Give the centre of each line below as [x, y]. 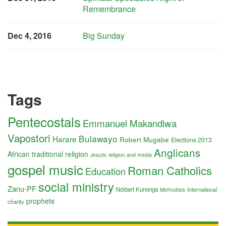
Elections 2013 [191, 140]
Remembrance [109, 9]
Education [105, 171]
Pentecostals [44, 121]
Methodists [173, 190]
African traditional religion [48, 154]
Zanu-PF [22, 188]
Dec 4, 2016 [30, 36]
